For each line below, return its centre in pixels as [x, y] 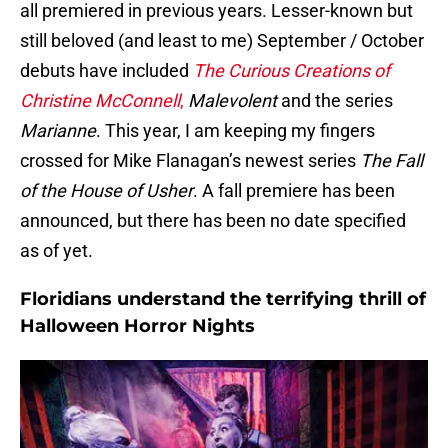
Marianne [58, 131]
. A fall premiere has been [294, 191]
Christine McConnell [100, 101]
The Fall [391, 161]
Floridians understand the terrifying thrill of [223, 299]
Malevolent [232, 101]
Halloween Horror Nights [137, 326]
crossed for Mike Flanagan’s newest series [190, 161]
